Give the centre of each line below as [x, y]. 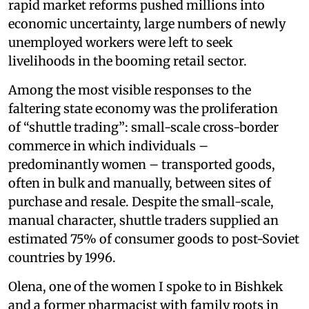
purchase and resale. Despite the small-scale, [141, 202]
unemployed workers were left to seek [120, 43]
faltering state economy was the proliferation [143, 109]
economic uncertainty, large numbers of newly [147, 24]
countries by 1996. [62, 258]
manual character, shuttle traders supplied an [143, 221]
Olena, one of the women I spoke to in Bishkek [146, 287]
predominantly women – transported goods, [142, 165]
